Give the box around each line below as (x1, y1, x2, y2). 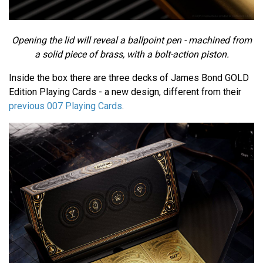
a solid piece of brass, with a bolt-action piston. (34, 49, 229, 60)
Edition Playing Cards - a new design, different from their (9, 86, 241, 98)
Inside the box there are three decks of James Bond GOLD (9, 72, 249, 84)
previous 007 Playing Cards (9, 100, 122, 112)
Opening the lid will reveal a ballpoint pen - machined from (11, 35, 252, 46)
